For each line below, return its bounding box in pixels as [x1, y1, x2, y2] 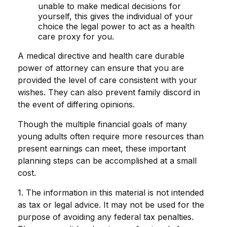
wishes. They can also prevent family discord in [18, 87, 200, 98]
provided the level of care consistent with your [18, 75, 197, 86]
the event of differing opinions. [18, 99, 135, 110]
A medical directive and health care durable [18, 51, 184, 61]
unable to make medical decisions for [38, 1, 181, 12]
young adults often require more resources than [18, 131, 204, 142]
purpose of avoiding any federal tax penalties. [18, 212, 194, 222]
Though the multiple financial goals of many [18, 119, 187, 130]
